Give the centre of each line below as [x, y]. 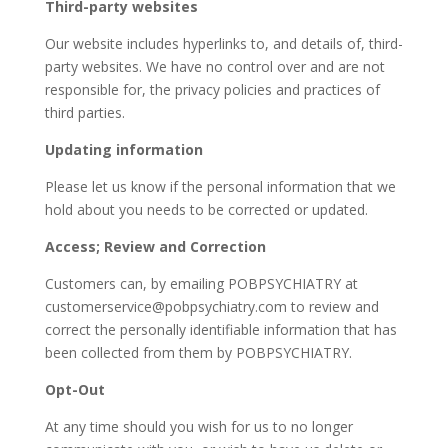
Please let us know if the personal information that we [220, 186]
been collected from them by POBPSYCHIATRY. [198, 352]
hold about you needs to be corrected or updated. [206, 209]
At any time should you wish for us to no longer [198, 426]
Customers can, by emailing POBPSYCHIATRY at [201, 283]
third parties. [84, 112]
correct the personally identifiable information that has [220, 329]
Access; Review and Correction [155, 246]
